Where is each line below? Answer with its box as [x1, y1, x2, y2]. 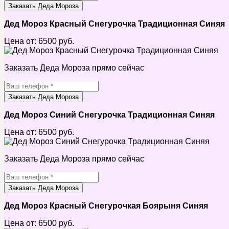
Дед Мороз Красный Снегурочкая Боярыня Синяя [4, 201, 208, 210]
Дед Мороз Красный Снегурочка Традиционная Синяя [4, 19, 225, 28]
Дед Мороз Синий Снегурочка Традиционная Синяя [4, 110, 215, 119]
